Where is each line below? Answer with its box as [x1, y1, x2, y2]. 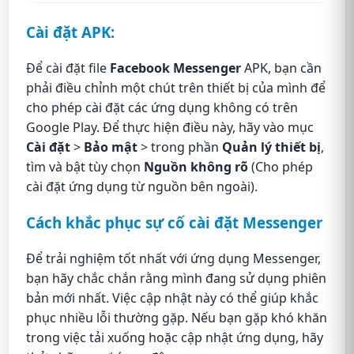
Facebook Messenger [110, 58, 241, 77]
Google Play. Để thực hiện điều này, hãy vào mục [26, 118, 314, 136]
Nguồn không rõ [144, 157, 248, 175]
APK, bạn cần [241, 58, 322, 77]
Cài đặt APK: [26, 21, 115, 42]
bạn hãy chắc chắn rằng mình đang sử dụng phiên [26, 269, 326, 287]
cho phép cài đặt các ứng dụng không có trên [26, 98, 298, 116]
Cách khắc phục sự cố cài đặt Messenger [26, 213, 322, 233]
